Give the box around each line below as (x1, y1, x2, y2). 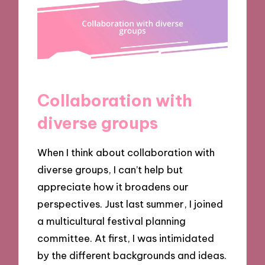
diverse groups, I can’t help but (37, 163, 183, 176)
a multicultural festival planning (37, 215, 186, 228)
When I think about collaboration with (37, 146, 215, 159)
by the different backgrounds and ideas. (37, 249, 227, 262)
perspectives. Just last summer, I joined (37, 198, 224, 211)
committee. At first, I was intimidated (37, 232, 215, 245)
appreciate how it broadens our (37, 180, 189, 193)
